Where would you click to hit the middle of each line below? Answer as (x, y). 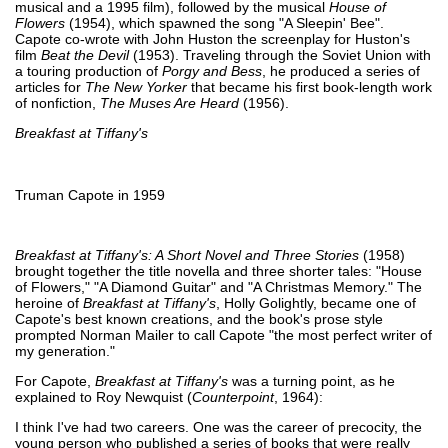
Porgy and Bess (212, 70)
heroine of (49, 302)
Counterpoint (233, 396)
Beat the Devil (85, 54)
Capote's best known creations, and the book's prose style (199, 318)
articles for (50, 86)
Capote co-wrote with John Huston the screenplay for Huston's (212, 38)
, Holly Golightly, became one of (316, 302)
